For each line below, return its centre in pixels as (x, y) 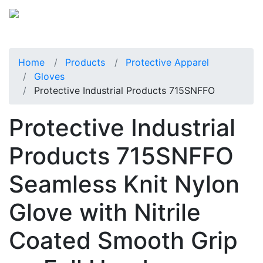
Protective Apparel (167, 62)
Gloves (49, 76)
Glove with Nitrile (105, 212)
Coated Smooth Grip (123, 240)
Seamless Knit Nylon (124, 184)
